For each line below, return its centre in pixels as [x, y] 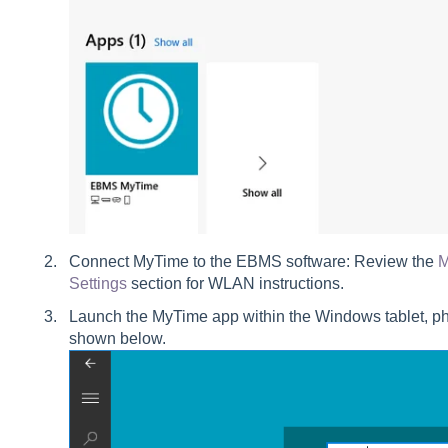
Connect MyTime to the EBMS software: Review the [253, 262]
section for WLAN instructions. [235, 284]
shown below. [117, 339]
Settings [97, 284]
